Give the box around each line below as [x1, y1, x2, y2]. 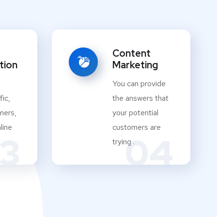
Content [112, 47, 151, 60]
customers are [112, 122, 161, 133]
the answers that [112, 93, 169, 104]
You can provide [112, 78, 166, 89]
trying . [112, 137, 135, 147]
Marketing [112, 59, 158, 72]
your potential [112, 108, 158, 118]
